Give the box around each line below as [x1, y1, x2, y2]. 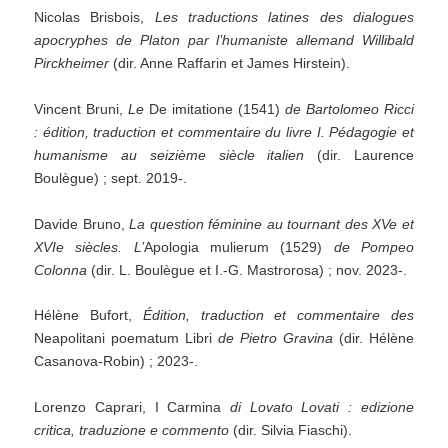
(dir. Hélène [333, 330, 414, 347]
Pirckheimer [34, 55, 110, 72]
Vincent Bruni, [34, 100, 129, 117]
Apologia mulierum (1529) [143, 238, 334, 255]
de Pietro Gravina [218, 330, 333, 347]
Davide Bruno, [34, 215, 125, 232]
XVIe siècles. [34, 238, 123, 255]
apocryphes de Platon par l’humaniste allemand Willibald [34, 32, 414, 49]
